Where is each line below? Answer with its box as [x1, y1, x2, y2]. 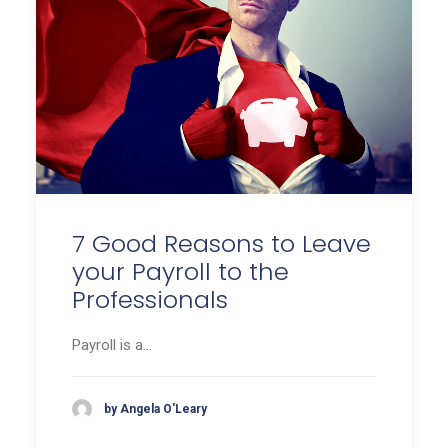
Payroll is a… [72, 336, 152, 355]
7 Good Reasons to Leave [72, 227, 371, 261]
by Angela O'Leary [104, 401, 207, 416]
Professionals [72, 283, 228, 317]
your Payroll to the [72, 255, 289, 289]
